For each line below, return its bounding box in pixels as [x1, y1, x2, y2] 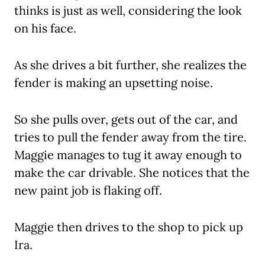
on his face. [14, 21, 76, 36]
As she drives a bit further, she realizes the [14, 57, 247, 73]
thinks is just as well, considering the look [14, 3, 242, 18]
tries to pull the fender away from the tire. [14, 130, 247, 145]
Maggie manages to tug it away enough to [14, 147, 242, 163]
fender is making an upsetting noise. [14, 75, 213, 91]
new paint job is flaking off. [14, 183, 162, 198]
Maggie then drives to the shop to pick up [14, 219, 243, 235]
